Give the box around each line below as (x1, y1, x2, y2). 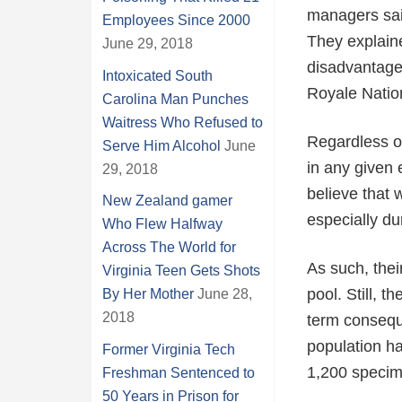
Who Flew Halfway (102, 216, 223, 232)
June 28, (197, 286, 252, 302)
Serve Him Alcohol (102, 137, 221, 153)
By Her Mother (102, 286, 194, 302)
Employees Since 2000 (102, 13, 250, 28)
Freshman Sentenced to (102, 364, 255, 380)
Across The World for (102, 240, 236, 256)
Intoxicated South (102, 67, 213, 83)
